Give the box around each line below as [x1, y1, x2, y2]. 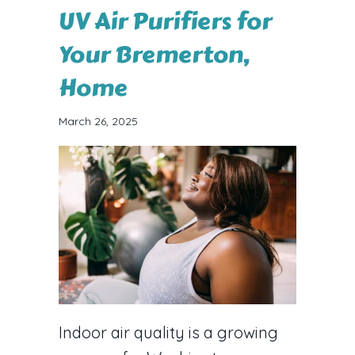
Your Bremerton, [59, 36, 250, 73]
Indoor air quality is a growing [59, 322, 278, 342]
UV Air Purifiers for [59, 2, 272, 40]
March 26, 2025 [59, 113, 138, 128]
